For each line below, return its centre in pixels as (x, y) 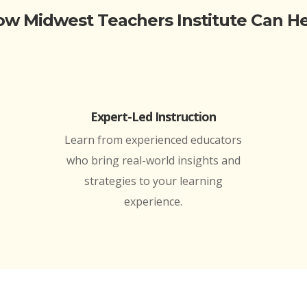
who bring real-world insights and (153, 161)
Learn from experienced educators (153, 140)
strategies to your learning (153, 181)
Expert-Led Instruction (153, 117)
